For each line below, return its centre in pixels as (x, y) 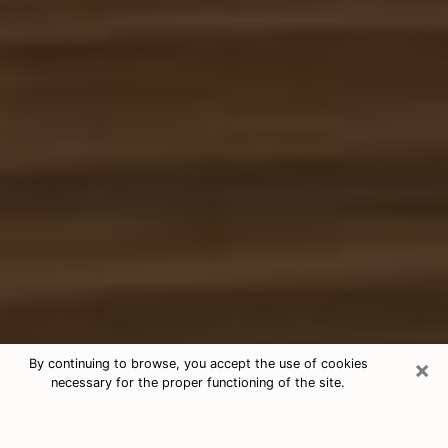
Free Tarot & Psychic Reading (182, 416)
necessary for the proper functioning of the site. (198, 382)
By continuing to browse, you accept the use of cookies (198, 363)
